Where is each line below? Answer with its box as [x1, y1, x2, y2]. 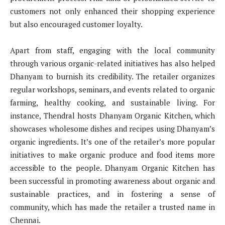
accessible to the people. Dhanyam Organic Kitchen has [10, 162, 215, 173]
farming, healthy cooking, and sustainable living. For [10, 97, 215, 107]
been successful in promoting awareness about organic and [10, 175, 215, 186]
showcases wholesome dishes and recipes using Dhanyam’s [10, 123, 215, 134]
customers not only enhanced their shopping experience [10, 6, 215, 16]
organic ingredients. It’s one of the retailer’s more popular [10, 136, 215, 147]
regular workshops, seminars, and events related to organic [10, 84, 215, 94]
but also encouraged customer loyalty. [10, 19, 143, 29]
